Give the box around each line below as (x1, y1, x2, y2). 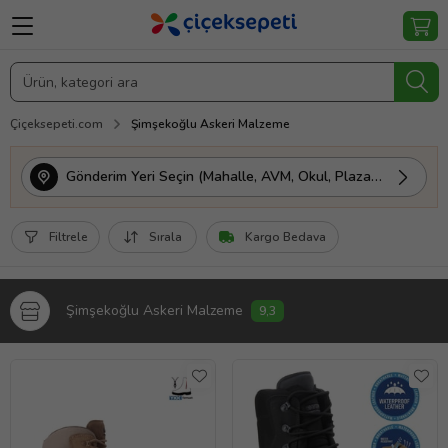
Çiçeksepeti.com (10, 116, 103, 132)
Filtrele (49, 229, 88, 245)
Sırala (149, 229, 182, 245)
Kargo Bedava (245, 229, 326, 245)
